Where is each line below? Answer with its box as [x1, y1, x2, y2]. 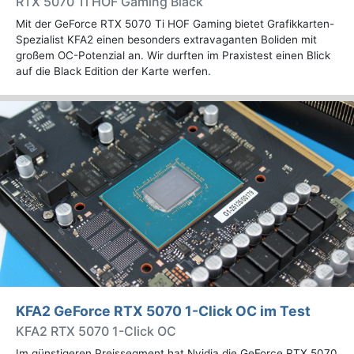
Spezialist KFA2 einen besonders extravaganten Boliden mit [16, 32, 317, 46]
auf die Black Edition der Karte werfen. [16, 64, 211, 77]
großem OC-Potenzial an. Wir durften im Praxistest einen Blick [16, 48, 330, 62]
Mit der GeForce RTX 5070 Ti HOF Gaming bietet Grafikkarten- [16, 17, 334, 30]
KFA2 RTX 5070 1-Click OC [16, 323, 176, 340]
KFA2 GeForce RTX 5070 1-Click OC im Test [16, 303, 311, 320]
